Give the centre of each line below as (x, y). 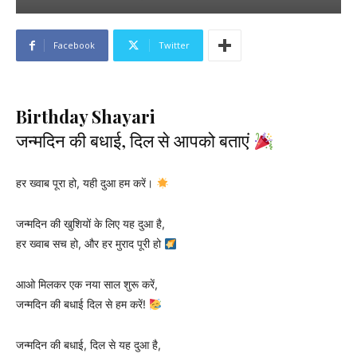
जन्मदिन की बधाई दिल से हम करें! (82, 304)
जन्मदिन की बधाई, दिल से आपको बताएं (135, 141)
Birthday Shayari (86, 117)
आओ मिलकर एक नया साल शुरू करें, (87, 284)
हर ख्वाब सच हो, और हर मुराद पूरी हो (90, 244)
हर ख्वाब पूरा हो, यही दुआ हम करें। (86, 183)
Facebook (74, 45)
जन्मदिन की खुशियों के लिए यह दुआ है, (90, 224)
